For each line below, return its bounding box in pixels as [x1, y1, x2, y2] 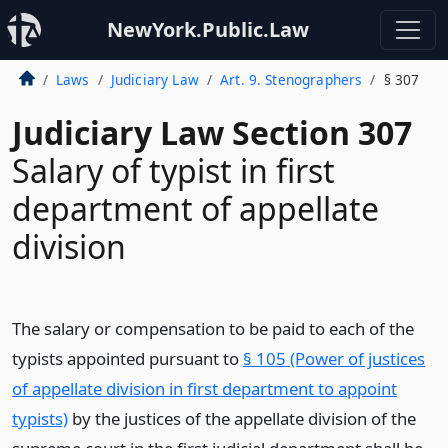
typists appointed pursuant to [12, 347, 243, 370]
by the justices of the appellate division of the [68, 407, 416, 430]
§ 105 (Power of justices [243, 347, 425, 370]
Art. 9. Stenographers [220, 70, 363, 89]
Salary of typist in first [12, 149, 335, 192]
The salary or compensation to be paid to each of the [12, 317, 414, 340]
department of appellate [12, 187, 379, 230]
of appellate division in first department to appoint [12, 377, 397, 400]
